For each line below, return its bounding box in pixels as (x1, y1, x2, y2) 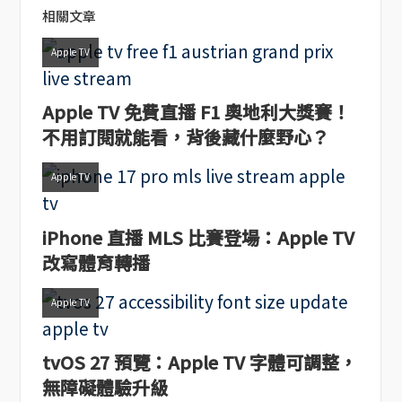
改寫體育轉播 (41, 249, 150, 275)
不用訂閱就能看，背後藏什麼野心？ (41, 124, 329, 151)
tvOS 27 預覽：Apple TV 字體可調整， (41, 349, 357, 376)
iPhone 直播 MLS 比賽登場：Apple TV (41, 223, 354, 250)
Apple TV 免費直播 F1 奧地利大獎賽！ (41, 99, 350, 126)
